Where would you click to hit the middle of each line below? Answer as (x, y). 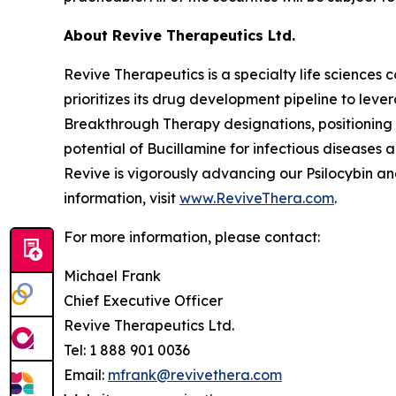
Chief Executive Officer (143, 301)
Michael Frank (112, 276)
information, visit (122, 198)
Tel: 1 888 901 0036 (127, 350)
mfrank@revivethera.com (195, 375)
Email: (86, 375)
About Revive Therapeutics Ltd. (179, 35)
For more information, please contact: (192, 237)
